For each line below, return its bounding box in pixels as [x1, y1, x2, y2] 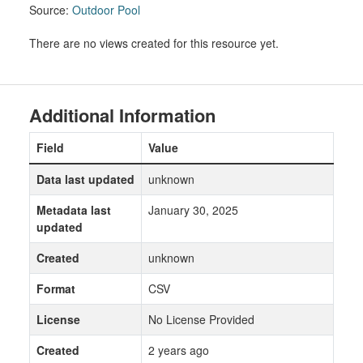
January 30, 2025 [148, 202, 238, 218]
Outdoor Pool [72, 2, 140, 18]
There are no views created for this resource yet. [29, 35, 279, 51]
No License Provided [148, 311, 254, 327]
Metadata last [36, 202, 111, 218]
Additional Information [29, 102, 216, 128]
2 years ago [148, 342, 209, 358]
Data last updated [36, 171, 135, 187]
